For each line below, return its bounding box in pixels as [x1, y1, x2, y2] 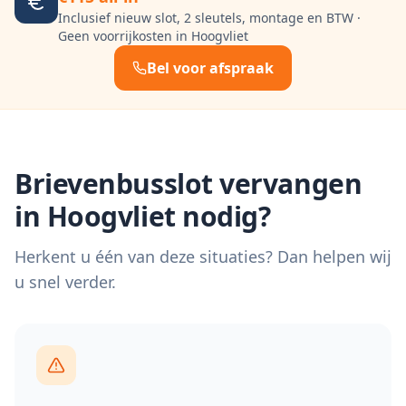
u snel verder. [14, 271, 116, 293]
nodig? [175, 198, 271, 235]
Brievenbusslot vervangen [14, 165, 362, 202]
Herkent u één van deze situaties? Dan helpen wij [14, 246, 391, 267]
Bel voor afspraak [147, 58, 274, 78]
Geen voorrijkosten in [58, 27, 191, 44]
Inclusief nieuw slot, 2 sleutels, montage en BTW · [58, 9, 361, 26]
